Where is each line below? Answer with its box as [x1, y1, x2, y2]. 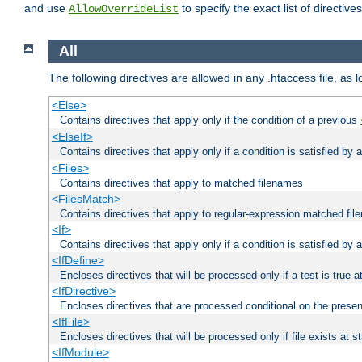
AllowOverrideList [69, 2, 179, 16]
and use [24, 2, 69, 15]
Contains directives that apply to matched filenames [60, 176, 303, 189]
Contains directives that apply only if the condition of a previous [60, 113, 360, 126]
